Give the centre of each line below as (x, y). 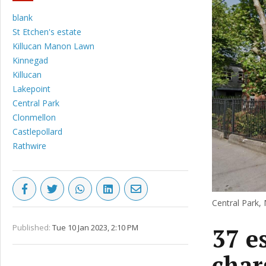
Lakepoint (31, 89)
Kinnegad (30, 60)
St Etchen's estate (47, 32)
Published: (31, 227)
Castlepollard (37, 132)
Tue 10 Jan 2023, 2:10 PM (95, 227)
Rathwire (29, 146)
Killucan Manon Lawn (53, 46)
